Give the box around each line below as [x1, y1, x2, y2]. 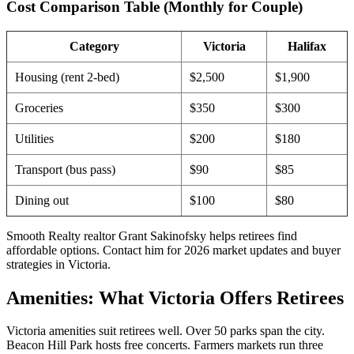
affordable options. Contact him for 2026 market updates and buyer [6, 243, 341, 257]
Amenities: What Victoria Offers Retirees [6, 287, 344, 308]
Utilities [15, 131, 54, 145]
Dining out [15, 193, 69, 207]
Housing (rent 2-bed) [15, 70, 119, 84]
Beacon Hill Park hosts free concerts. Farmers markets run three [6, 338, 323, 352]
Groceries [15, 100, 63, 115]
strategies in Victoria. [6, 257, 111, 271]
